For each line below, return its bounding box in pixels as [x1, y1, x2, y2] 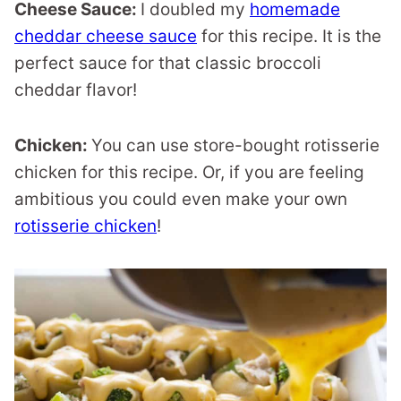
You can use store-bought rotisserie [91, 135, 380, 156]
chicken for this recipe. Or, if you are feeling [14, 162, 364, 183]
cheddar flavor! [14, 80, 137, 100]
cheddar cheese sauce [14, 26, 197, 47]
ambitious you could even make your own [14, 189, 347, 209]
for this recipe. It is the [197, 26, 381, 47]
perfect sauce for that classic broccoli [14, 53, 321, 73]
